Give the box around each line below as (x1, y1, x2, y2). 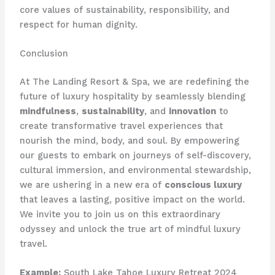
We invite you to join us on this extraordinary (19, 208, 220, 220)
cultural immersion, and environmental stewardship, (19, 164, 251, 176)
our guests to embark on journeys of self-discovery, (19, 149, 251, 161)
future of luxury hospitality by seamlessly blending (19, 90, 246, 102)
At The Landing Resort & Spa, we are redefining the (19, 76, 249, 87)
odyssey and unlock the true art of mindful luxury (19, 223, 241, 234)
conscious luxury (164, 179, 242, 190)
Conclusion (19, 48, 68, 60)
